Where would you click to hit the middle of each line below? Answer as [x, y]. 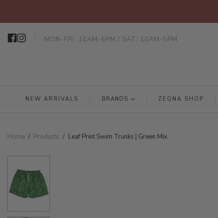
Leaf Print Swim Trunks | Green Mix [118, 137]
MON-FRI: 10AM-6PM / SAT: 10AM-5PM [111, 39]
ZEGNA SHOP [181, 99]
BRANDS [115, 99]
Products [46, 137]
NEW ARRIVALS [52, 99]
